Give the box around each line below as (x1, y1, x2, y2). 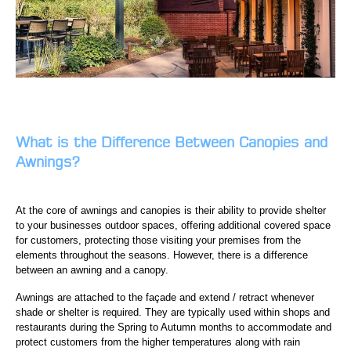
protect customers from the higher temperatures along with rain (16, 335, 300, 348)
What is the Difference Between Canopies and (16, 132, 327, 151)
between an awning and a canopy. (16, 263, 168, 276)
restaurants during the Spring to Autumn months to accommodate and (16, 320, 331, 333)
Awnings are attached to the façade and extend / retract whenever (16, 291, 314, 303)
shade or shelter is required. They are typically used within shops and (16, 306, 330, 318)
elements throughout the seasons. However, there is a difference (16, 248, 308, 261)
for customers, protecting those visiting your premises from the (16, 233, 301, 246)
